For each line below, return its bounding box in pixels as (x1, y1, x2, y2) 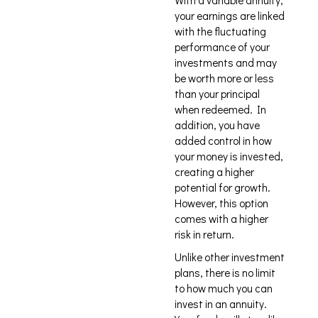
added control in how (175, 133, 272, 148)
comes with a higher (175, 212, 268, 226)
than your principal (175, 87, 260, 101)
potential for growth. (175, 180, 270, 194)
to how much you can (175, 281, 273, 295)
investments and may (175, 55, 277, 70)
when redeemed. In (175, 102, 266, 116)
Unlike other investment (175, 250, 285, 264)
